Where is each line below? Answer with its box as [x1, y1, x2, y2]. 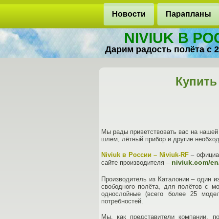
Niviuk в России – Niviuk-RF [101, 151, 189, 158]
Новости [112, 10, 146, 18]
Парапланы [166, 10, 211, 18]
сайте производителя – [101, 159, 172, 166]
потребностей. [101, 197, 143, 205]
